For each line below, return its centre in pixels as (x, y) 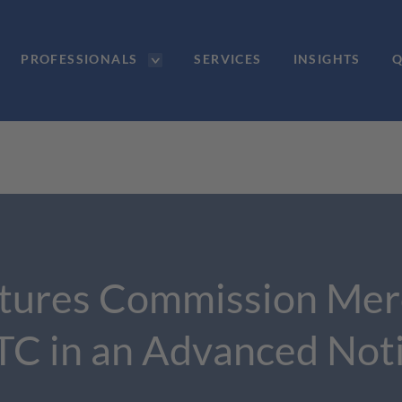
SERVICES (228, 59)
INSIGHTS (327, 59)
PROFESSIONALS (79, 59)
